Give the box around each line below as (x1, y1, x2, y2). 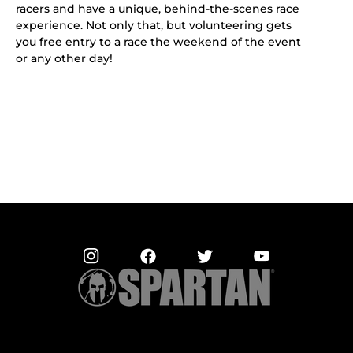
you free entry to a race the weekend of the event (16, 35, 301, 49)
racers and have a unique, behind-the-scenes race (16, 2, 299, 16)
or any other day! (16, 51, 113, 65)
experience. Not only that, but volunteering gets (16, 18, 292, 32)
